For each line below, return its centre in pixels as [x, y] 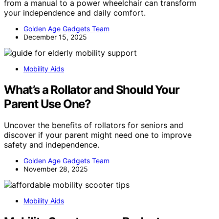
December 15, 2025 [55, 37]
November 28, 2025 [56, 169]
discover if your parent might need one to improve [98, 135]
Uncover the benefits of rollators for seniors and [94, 125]
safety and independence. [52, 145]
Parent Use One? [48, 104]
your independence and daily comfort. [75, 12]
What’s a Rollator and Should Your [92, 89]
